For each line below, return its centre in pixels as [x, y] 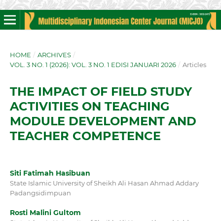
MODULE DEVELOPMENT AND [103, 121]
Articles [194, 64]
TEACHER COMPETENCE [85, 136]
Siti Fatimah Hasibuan [50, 173]
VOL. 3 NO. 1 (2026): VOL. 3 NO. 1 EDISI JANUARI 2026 [93, 64]
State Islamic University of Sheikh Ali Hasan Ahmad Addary [104, 183]
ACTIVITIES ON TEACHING [89, 106]
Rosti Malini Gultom [45, 213]
